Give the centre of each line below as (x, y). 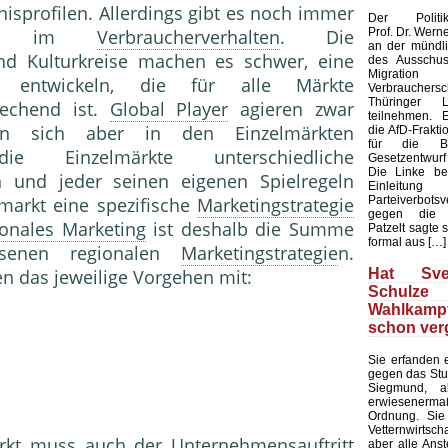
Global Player (169, 109)
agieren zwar (291, 109)
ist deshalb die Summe (250, 229)
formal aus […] (407, 242)
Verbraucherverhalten (188, 37)
